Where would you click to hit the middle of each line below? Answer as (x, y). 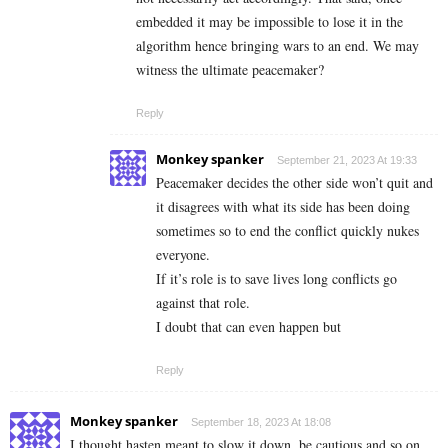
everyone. (183, 254)
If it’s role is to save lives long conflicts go (276, 278)
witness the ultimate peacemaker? (230, 69)
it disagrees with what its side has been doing (283, 206)
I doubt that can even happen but (248, 326)
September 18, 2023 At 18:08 (261, 421)
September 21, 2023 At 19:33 (347, 159)
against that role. (203, 302)
